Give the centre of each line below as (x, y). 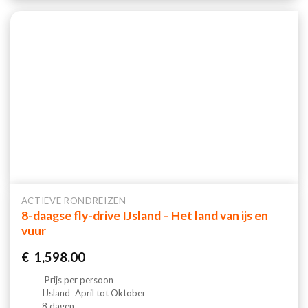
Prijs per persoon (79, 279)
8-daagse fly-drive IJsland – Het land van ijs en (144, 216)
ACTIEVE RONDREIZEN (74, 200)
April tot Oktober (110, 293)
